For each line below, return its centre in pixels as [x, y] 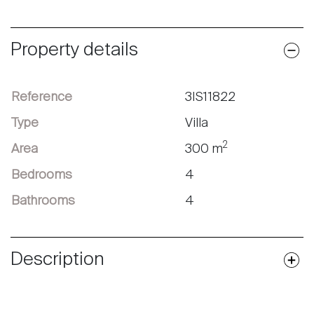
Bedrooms [42, 176]
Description [57, 260]
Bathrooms [43, 202]
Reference [42, 98]
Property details [74, 51]
